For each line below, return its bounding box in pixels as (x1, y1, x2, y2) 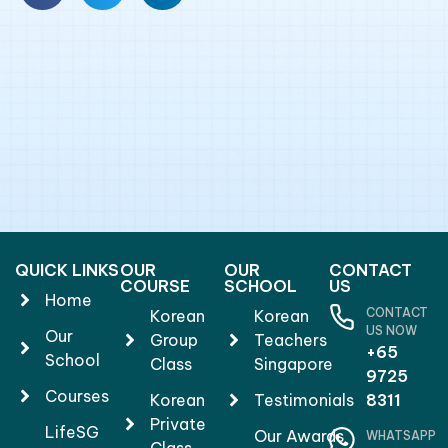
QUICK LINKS (15, 260, 119, 281)
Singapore (254, 354, 333, 375)
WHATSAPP (366, 428, 436, 444)
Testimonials (254, 390, 354, 411)
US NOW (366, 323, 417, 339)
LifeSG (45, 422, 99, 443)
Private (149, 414, 206, 435)
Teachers (254, 330, 327, 351)
